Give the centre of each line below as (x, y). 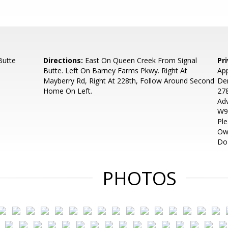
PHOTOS (139, 178)
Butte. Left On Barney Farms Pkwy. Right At (116, 70)
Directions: (63, 60)
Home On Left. (68, 91)
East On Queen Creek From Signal (140, 60)
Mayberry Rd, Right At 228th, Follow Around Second (129, 81)
